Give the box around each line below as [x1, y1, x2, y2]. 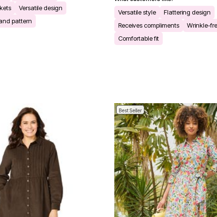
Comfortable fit [118, 34, 159, 42]
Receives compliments [118, 21, 179, 29]
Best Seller [119, 107, 142, 113]
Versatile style [118, 8, 156, 16]
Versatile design [19, 3, 62, 12]
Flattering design [164, 8, 211, 16]
